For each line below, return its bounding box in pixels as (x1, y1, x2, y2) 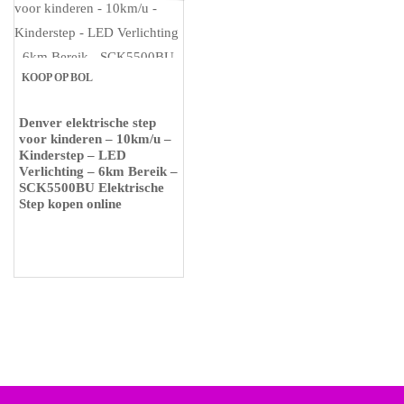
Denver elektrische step (19, 115, 156, 130)
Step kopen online (19, 197, 122, 211)
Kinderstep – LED (19, 148, 126, 162)
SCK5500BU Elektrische (19, 180, 164, 195)
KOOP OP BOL (22, 71, 93, 84)
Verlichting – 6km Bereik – (19, 164, 178, 179)
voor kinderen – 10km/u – (19, 132, 171, 146)
